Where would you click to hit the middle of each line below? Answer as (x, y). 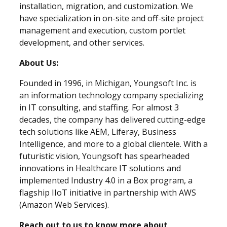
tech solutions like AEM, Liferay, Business (98, 131)
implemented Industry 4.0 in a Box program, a (106, 180)
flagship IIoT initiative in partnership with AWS (108, 192)
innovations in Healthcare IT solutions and (100, 168)
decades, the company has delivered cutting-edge (112, 119)
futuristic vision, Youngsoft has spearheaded (104, 156)
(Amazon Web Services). (64, 204)
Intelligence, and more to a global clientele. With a (113, 144)
